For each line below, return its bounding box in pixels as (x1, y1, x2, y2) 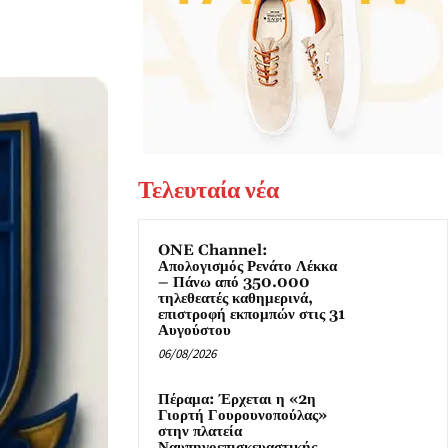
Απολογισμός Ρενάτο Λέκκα (158, 257, 337, 277)
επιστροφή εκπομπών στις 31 (158, 305, 345, 325)
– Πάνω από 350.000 (158, 273, 310, 293)
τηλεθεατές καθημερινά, (158, 289, 313, 309)
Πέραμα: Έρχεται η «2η (158, 390, 316, 410)
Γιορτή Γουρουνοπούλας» (158, 406, 327, 426)
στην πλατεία (158, 422, 242, 442)
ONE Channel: (158, 241, 268, 261)
